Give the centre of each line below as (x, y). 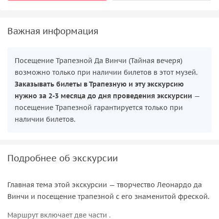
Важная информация (53, 31)
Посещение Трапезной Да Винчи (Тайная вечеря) (99, 60)
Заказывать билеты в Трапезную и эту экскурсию (99, 84)
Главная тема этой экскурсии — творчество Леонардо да (105, 185)
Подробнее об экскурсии (63, 158)
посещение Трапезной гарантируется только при (99, 107)
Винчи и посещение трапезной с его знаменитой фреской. (108, 196)
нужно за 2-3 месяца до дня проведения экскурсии (103, 96)
